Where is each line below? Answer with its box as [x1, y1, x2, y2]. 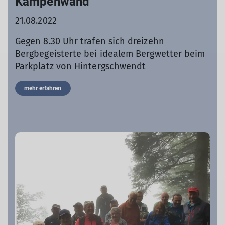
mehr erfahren [24, 84, 62, 92]
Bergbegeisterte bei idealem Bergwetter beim [15, 48, 205, 59]
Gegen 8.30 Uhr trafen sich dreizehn [15, 35, 164, 47]
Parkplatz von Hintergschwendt [15, 60, 146, 72]
